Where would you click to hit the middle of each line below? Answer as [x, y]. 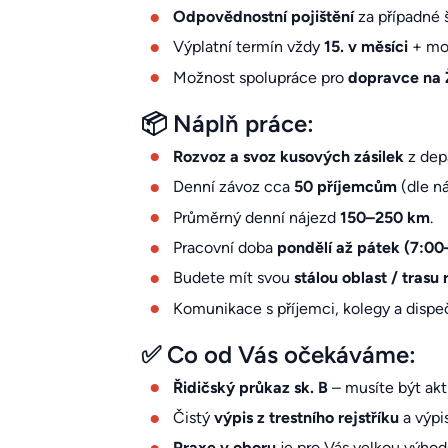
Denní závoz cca [233, 187]
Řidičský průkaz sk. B [250, 387]
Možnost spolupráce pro [260, 77]
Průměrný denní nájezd [256, 217]
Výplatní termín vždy [248, 47]
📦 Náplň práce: [227, 123]
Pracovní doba [224, 247]
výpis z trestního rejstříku [306, 418]
